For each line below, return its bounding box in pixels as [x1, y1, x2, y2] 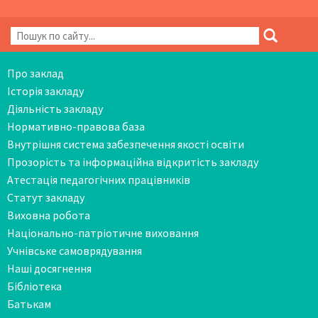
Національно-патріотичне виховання [7, 225, 199, 240]
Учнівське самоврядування [7, 243, 142, 258]
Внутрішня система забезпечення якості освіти [7, 136, 244, 151]
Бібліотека [7, 278, 62, 293]
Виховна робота [7, 207, 90, 222]
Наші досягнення [7, 261, 92, 275]
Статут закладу [7, 190, 84, 204]
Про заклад [7, 65, 64, 80]
